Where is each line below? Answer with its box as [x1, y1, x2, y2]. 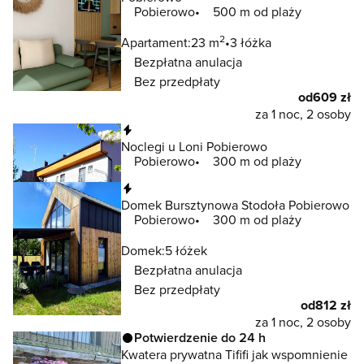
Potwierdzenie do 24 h [134, 328, 266, 348]
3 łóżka [230, 33, 271, 52]
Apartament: [121, 33, 191, 52]
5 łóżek [165, 241, 207, 260]
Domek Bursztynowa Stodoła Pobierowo [121, 196, 349, 214]
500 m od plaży [213, 2, 301, 20]
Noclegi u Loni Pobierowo [121, 137, 267, 156]
